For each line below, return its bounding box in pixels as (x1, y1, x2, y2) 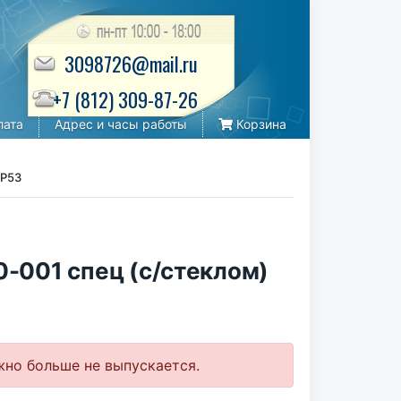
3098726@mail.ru (64, 49, 198, 78)
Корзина (233, 116, 286, 132)
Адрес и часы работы (55, 116, 187, 132)
